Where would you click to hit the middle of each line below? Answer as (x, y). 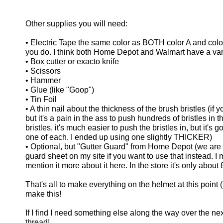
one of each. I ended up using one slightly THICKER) (119, 137)
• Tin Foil (41, 99)
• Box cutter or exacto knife (72, 61)
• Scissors (43, 71)
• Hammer (43, 80)
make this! (43, 194)
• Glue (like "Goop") (60, 90)
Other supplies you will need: (76, 24)
